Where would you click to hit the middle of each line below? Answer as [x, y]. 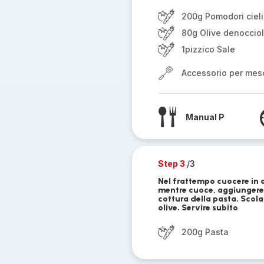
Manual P [205, 117]
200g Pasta [205, 232]
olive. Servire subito [198, 208]
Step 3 [172, 164]
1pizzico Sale [208, 49]
